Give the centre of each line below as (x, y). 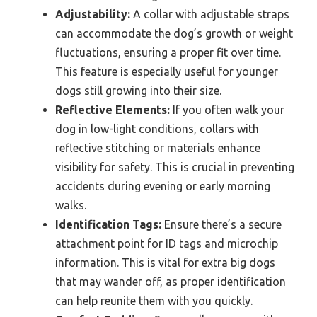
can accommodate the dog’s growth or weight (174, 34)
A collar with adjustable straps (210, 15)
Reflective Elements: (113, 110)
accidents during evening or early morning (163, 186)
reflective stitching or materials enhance (158, 148)
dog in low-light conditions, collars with (157, 129)
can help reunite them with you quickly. (154, 301)
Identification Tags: (108, 225)
